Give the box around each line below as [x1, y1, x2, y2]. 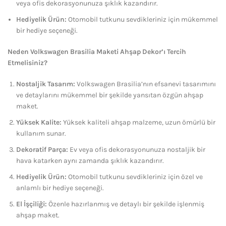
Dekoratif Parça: [16, 145, 68, 154]
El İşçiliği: [16, 200, 47, 209]
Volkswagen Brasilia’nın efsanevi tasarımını [75, 80, 216, 89]
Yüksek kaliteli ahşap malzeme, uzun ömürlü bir [62, 118, 215, 127]
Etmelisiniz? [8, 59, 47, 68]
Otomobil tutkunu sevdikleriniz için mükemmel [67, 15, 218, 24]
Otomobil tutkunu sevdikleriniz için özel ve [67, 173, 203, 182]
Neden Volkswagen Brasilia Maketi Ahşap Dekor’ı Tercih [8, 47, 186, 56]
